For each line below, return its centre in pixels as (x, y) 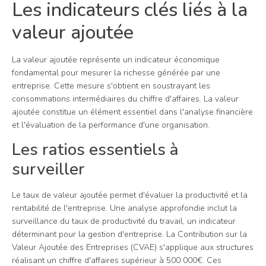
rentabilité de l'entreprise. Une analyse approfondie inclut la (124, 208)
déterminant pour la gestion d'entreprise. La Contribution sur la (129, 235)
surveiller (48, 170)
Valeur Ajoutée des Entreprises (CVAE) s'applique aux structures (133, 248)
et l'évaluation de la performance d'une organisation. (111, 125)
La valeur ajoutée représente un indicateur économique (116, 59)
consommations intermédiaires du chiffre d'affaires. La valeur (125, 99)
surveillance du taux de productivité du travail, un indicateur (124, 221)
